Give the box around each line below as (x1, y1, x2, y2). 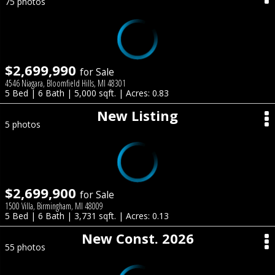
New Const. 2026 (81, 229, 194, 247)
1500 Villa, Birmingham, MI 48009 (5, 200, 103, 212)
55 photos (5, 241, 45, 253)
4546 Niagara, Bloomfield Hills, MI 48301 (5, 77, 126, 89)
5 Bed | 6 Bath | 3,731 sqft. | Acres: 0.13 (5, 210, 169, 222)
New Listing (97, 106, 178, 125)
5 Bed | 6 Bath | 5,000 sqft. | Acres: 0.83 (5, 87, 169, 99)
